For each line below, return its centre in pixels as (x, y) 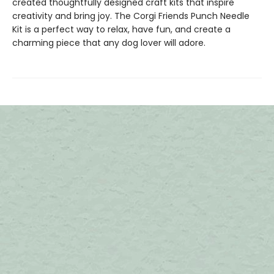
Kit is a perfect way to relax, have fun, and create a (121, 29)
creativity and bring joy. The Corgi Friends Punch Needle (131, 16)
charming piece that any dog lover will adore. (109, 43)
